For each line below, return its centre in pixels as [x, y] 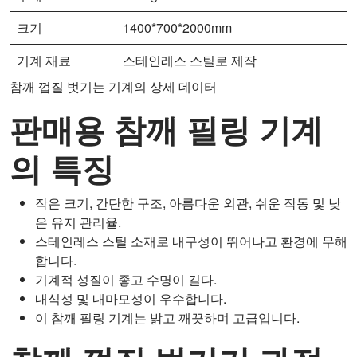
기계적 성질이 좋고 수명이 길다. [126, 279]
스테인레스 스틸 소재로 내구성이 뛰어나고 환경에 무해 [191, 241]
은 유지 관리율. [78, 222]
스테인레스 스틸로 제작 [190, 60]
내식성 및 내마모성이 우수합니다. [131, 298]
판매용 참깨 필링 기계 [166, 128]
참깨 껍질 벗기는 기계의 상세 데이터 [113, 86]
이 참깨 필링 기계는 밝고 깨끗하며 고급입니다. [167, 317]
